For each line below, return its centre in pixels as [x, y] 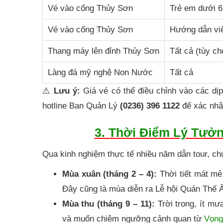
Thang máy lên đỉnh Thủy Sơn [103, 51]
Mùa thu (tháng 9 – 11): [108, 204]
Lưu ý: [67, 91]
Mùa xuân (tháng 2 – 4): [109, 174]
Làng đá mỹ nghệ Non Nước [100, 72]
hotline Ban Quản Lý [81, 106]
